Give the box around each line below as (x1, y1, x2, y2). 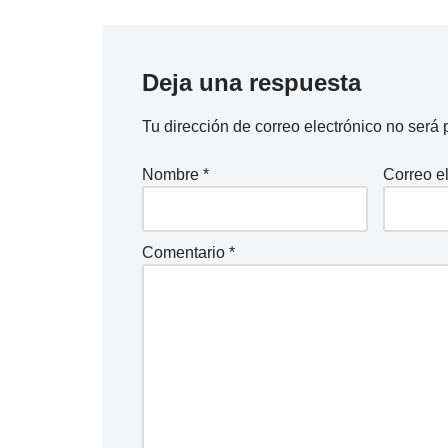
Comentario (142, 244, 229, 262)
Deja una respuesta (142, 69, 361, 97)
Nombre (142, 166, 203, 184)
